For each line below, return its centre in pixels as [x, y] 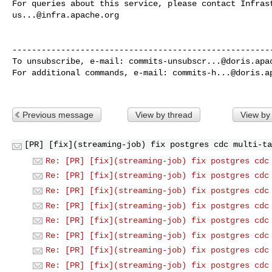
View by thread [164, 114]
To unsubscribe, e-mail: [70, 61]
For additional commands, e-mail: [92, 73]
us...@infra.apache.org [66, 15]
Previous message [58, 114]
